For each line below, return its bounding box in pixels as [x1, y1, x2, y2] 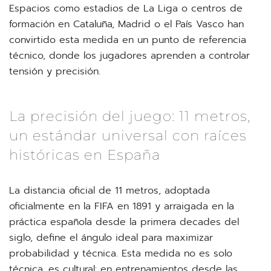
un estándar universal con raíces [9, 127, 247, 144]
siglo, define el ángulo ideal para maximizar [9, 230, 213, 245]
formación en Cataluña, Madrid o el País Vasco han [9, 17, 244, 31]
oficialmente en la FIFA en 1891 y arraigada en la [9, 199, 234, 214]
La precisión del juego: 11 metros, [9, 108, 250, 125]
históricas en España [9, 146, 160, 163]
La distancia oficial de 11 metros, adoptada [9, 183, 210, 198]
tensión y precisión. [9, 64, 100, 79]
